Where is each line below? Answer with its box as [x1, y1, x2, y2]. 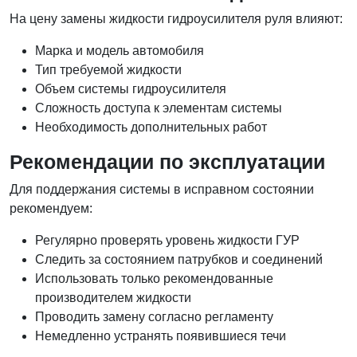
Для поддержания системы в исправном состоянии [10, 182, 314, 196]
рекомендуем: [10, 202, 92, 215]
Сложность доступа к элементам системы [35, 101, 282, 115]
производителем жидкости [35, 291, 191, 304]
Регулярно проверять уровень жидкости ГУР [35, 233, 300, 247]
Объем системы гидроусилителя [35, 82, 226, 96]
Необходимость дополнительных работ [35, 120, 267, 134]
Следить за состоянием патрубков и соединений [35, 253, 323, 266]
